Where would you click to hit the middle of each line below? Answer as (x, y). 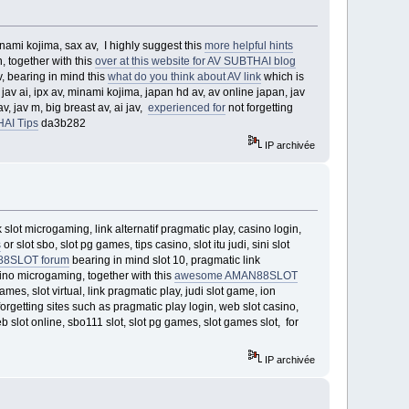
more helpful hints (248, 45)
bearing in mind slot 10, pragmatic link (164, 261)
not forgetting (259, 107)
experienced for (186, 107)
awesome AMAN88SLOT (236, 276)
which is (282, 76)
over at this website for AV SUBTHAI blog (195, 61)
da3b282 (62, 123)
